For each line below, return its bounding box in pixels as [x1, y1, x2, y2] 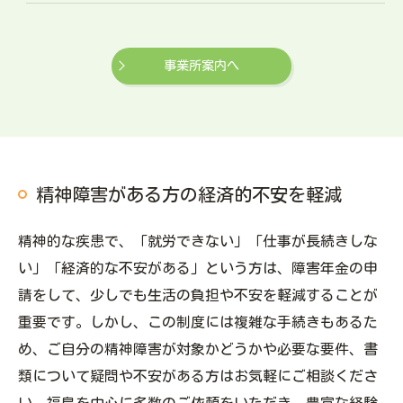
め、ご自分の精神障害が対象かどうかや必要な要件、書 [18, 341, 378, 356]
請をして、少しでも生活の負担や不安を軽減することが [18, 287, 378, 302]
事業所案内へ [164, 58, 239, 72]
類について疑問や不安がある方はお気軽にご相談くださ [18, 368, 378, 383]
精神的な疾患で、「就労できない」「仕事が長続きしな [18, 233, 378, 248]
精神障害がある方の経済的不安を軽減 [36, 184, 342, 203]
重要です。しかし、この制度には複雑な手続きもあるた [18, 314, 378, 329]
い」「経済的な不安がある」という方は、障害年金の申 [18, 260, 378, 275]
